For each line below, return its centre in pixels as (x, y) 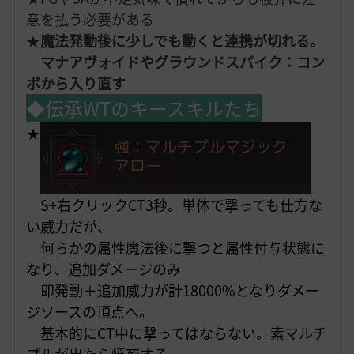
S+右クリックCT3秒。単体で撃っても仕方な (174, 205)
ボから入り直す (75, 84)
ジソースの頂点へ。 (89, 312)
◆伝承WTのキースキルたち (143, 109)
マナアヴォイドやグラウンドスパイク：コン (175, 62)
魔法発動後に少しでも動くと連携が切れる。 (182, 41)
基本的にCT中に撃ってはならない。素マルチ (176, 333)
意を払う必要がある (90, 20)
